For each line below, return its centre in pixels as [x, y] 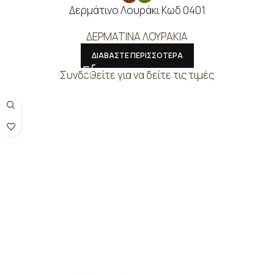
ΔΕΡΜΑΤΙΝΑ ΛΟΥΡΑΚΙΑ [137, 37]
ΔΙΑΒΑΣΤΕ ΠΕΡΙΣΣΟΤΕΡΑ [137, 56]
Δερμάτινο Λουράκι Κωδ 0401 [137, 10]
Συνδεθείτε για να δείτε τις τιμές [137, 75]
